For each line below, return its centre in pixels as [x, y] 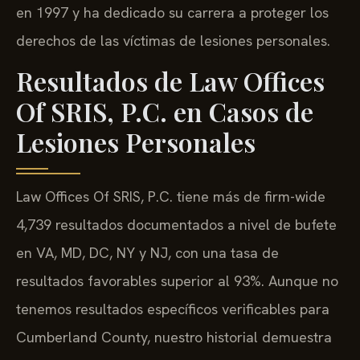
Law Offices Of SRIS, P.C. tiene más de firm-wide [171, 197]
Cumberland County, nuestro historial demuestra [174, 337]
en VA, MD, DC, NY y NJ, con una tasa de [147, 253]
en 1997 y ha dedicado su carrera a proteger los [172, 13]
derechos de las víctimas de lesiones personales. [173, 41]
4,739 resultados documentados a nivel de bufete [176, 225]
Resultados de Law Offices [170, 81]
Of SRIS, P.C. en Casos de [165, 112]
